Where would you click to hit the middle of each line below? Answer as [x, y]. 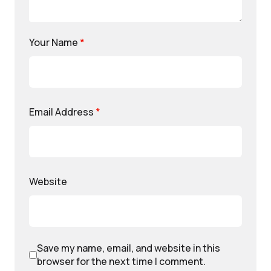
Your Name [54, 42]
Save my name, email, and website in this [129, 248]
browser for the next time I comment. [121, 261]
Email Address [62, 112]
